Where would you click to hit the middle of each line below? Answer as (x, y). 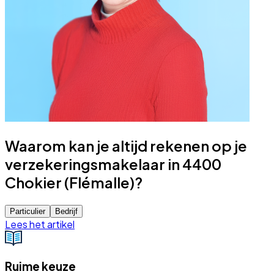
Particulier (28, 211)
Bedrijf (66, 211)
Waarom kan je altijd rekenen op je (126, 145)
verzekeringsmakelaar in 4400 (113, 164)
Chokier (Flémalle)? (74, 182)
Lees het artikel (40, 224)
